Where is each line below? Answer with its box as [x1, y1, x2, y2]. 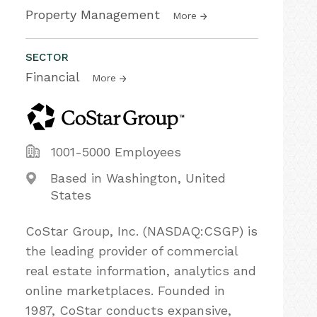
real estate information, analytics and [25, 263, 256, 278]
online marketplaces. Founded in [25, 283, 225, 298]
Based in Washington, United [50, 171, 226, 185]
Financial [25, 69, 83, 84]
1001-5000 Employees [51, 144, 181, 159]
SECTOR [25, 51, 69, 64]
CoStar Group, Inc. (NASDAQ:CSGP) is [25, 224, 258, 238]
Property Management [25, 7, 164, 22]
